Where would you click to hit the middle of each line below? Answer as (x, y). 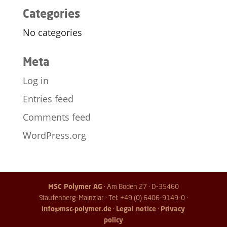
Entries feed (48, 99)
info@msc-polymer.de (77, 209)
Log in (35, 81)
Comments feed (56, 117)
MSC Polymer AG (75, 186)
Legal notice (136, 209)
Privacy (173, 209)
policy (113, 220)
